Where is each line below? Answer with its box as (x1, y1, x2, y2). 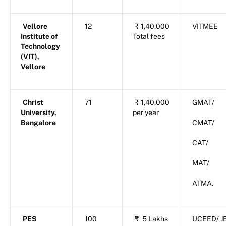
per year (133, 108, 159, 117)
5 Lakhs (142, 215, 168, 223)
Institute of (21, 32, 58, 41)
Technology (21, 42, 60, 51)
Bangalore (21, 119, 56, 127)
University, (21, 108, 56, 117)
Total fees (133, 32, 165, 41)
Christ (23, 98, 43, 107)
